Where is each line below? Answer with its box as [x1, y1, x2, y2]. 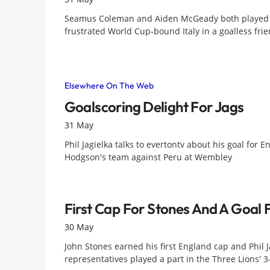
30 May [64, 221, 93, 233]
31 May [64, 119, 93, 131]
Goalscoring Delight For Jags [64, 98, 244, 116]
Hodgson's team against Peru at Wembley [64, 151, 232, 163]
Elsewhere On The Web [64, 80, 154, 92]
